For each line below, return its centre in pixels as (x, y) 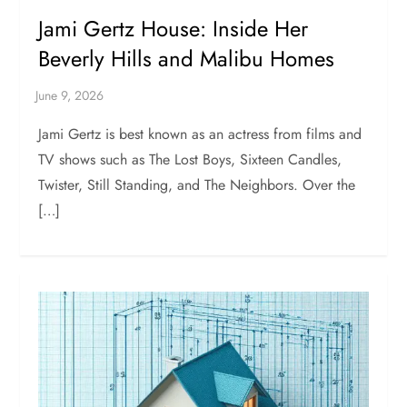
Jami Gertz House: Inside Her (174, 29)
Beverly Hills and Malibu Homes (187, 59)
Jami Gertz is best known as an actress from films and (200, 134)
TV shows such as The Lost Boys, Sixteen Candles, (190, 160)
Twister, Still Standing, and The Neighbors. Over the (197, 185)
